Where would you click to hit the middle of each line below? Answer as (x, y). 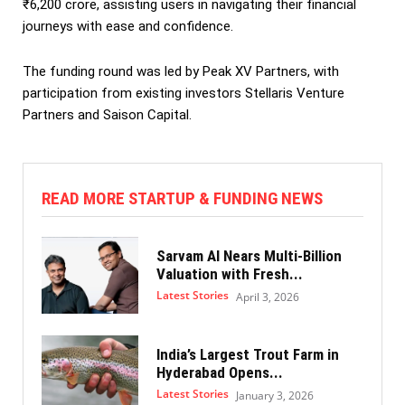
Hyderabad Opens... (219, 373)
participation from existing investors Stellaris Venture (184, 93)
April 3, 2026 (267, 297)
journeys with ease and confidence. (128, 26)
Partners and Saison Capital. (107, 114)
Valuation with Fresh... (229, 273)
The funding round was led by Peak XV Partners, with (181, 71)
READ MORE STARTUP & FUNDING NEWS (182, 198)
